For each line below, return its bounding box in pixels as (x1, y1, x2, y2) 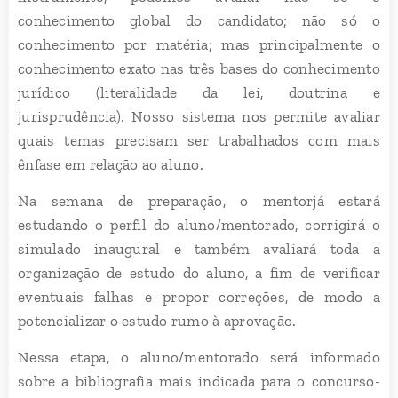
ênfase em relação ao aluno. (18, 155, 203, 173)
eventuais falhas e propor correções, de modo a (18, 287, 380, 306)
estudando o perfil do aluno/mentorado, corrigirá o (18, 215, 380, 234)
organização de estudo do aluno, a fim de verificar (18, 263, 380, 282)
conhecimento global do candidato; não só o (18, 11, 380, 29)
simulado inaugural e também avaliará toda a (18, 239, 380, 258)
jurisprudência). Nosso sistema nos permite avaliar (18, 107, 380, 125)
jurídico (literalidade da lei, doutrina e (18, 83, 380, 101)
